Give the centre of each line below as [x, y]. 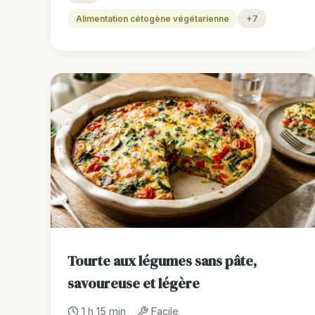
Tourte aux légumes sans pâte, [162, 261]
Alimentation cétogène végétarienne [153, 19]
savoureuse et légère [134, 284]
